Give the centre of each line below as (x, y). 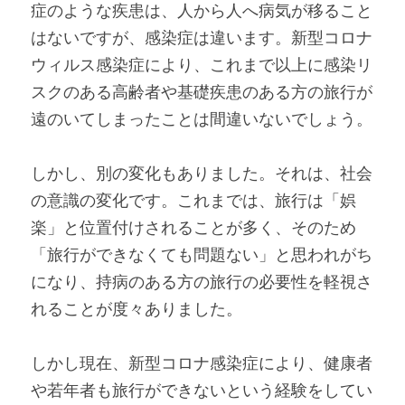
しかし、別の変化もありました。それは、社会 (202, 173)
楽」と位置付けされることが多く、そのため (193, 227)
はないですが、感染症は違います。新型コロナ (202, 38)
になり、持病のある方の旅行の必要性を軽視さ (202, 282)
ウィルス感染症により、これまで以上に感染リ (202, 65)
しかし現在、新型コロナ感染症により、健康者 (202, 363)
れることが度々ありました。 (137, 309)
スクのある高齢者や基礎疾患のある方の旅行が (202, 92)
